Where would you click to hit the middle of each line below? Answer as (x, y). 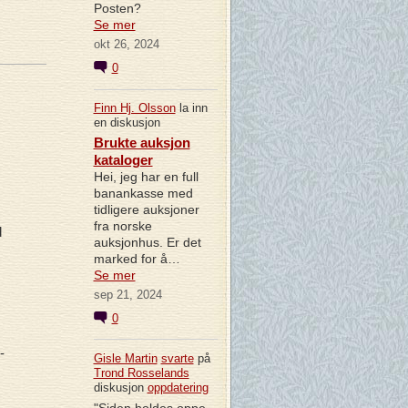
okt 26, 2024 (126, 45)
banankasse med (143, 194)
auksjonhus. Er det (147, 243)
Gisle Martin (125, 358)
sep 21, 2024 (127, 295)
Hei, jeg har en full (146, 177)
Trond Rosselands (141, 372)
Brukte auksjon (142, 143)
